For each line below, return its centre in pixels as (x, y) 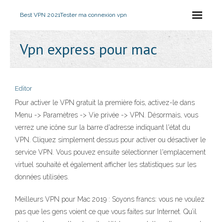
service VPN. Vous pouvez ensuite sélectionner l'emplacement (110, 152)
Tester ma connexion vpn (93, 15)
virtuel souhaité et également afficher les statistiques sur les (106, 165)
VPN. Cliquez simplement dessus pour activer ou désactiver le (110, 140)
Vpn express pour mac (88, 49)
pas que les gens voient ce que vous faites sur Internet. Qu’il (106, 212)
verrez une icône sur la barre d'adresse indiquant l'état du (103, 127)
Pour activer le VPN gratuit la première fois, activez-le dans (105, 103)
